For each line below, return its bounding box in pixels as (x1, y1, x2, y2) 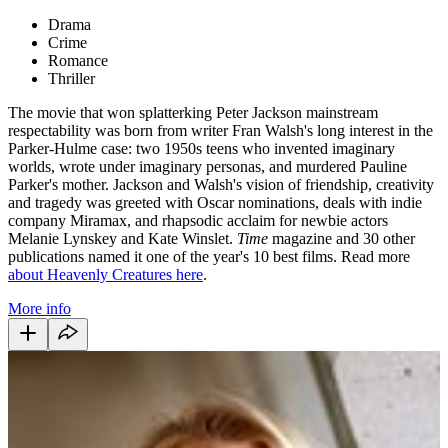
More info (8, 299, 71, 317)
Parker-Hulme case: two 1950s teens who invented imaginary (8, 139, 395, 157)
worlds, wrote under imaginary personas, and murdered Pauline (8, 157, 407, 175)
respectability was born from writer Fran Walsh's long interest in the (8, 121, 433, 139)
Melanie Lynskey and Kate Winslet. (8, 229, 237, 247)
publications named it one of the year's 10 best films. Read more (8, 247, 410, 265)
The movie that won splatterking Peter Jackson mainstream (8, 103, 378, 121)
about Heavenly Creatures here (8, 265, 203, 283)
